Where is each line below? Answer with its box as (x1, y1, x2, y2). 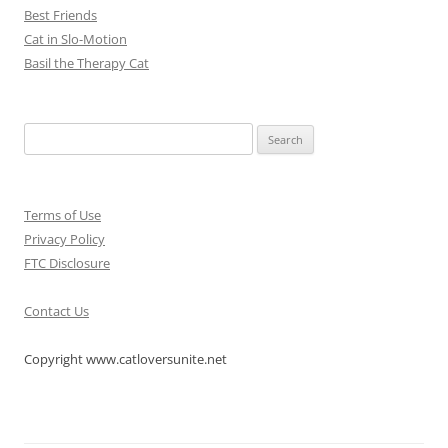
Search (23, 124, 63, 143)
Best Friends (24, 5, 97, 24)
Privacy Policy (24, 229, 105, 248)
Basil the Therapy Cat (24, 53, 149, 72)
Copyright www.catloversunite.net (24, 349, 227, 368)
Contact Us (24, 301, 89, 320)
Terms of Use (24, 205, 101, 224)
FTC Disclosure (24, 253, 110, 272)
